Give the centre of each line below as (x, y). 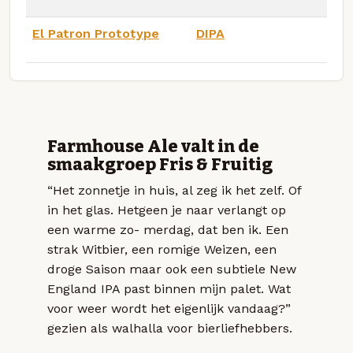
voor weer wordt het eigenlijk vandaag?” (169, 309)
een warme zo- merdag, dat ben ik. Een (168, 230)
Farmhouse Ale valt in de (153, 147)
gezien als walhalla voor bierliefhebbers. (170, 329)
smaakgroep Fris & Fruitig (160, 165)
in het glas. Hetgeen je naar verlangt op (167, 210)
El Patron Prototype (96, 33)
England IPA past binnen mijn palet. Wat (169, 289)
